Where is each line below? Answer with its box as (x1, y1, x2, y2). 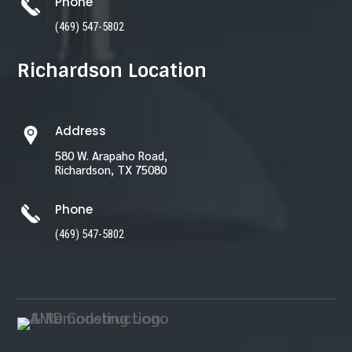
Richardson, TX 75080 (54, 162, 167, 178)
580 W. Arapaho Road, (54, 148, 167, 163)
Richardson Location (17, 58, 207, 83)
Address (54, 123, 106, 140)
